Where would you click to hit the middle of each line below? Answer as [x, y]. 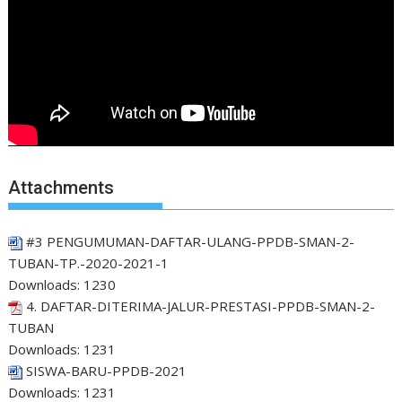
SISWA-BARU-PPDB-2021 [107, 370]
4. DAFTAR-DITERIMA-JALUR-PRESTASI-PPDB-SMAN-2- [201, 306]
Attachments [61, 188]
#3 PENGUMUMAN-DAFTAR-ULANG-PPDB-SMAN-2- [191, 241]
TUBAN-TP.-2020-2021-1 [89, 262]
